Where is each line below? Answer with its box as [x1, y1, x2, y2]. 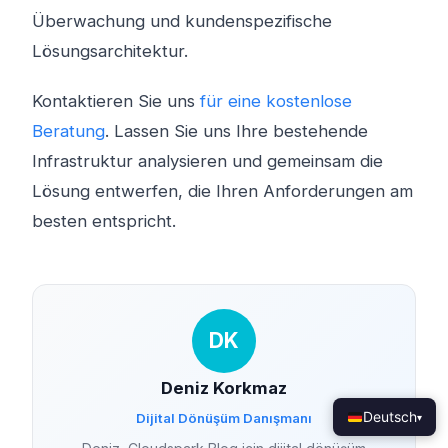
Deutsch [363, 408, 417, 425]
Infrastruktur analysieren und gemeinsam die [32, 151, 383, 171]
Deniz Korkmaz [161, 378, 287, 398]
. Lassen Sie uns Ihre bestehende [105, 121, 368, 141]
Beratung [32, 121, 105, 141]
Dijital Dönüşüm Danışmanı [136, 410, 312, 426]
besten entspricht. [32, 211, 176, 231]
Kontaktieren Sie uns [32, 91, 200, 111]
